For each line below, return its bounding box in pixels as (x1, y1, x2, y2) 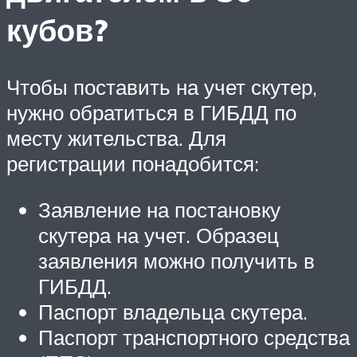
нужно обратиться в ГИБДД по (6, 100, 296, 126)
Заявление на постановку (38, 196, 280, 222)
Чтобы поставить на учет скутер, (6, 74, 317, 100)
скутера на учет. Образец (38, 222, 279, 248)
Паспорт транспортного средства (38, 324, 350, 350)
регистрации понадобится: (6, 151, 259, 177)
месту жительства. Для (6, 125, 226, 151)
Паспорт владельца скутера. (38, 298, 308, 324)
